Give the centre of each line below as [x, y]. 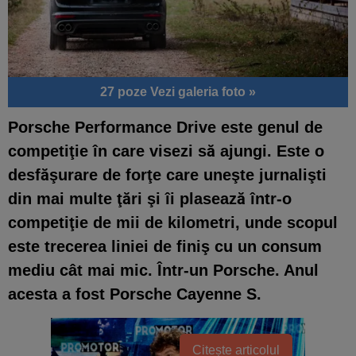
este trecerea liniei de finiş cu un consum [165, 246]
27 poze [125, 91]
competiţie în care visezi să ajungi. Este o [166, 151]
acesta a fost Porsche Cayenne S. [137, 294]
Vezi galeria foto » [203, 91]
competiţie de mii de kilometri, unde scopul [173, 222]
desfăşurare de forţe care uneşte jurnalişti [167, 174]
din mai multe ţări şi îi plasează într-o [150, 198]
